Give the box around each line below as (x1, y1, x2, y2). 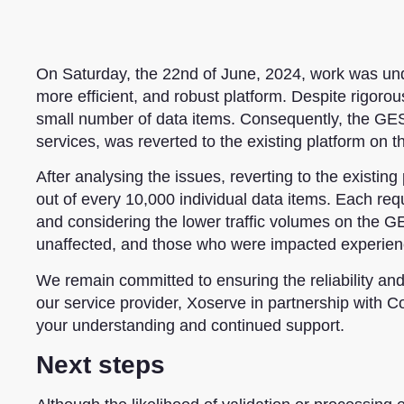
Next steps (36, 351, 165, 380)
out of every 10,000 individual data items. (36, 190, 331, 209)
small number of (36, 110, 151, 128)
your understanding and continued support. (36, 316, 344, 335)
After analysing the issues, (36, 168, 225, 187)
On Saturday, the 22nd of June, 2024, (36, 65, 310, 83)
